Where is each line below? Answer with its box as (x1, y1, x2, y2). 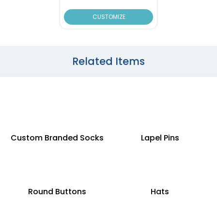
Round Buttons (28, 186, 86, 197)
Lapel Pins (140, 132, 179, 143)
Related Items (72, 54, 145, 68)
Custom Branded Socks (10, 132, 104, 143)
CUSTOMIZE (91, 12, 126, 21)
